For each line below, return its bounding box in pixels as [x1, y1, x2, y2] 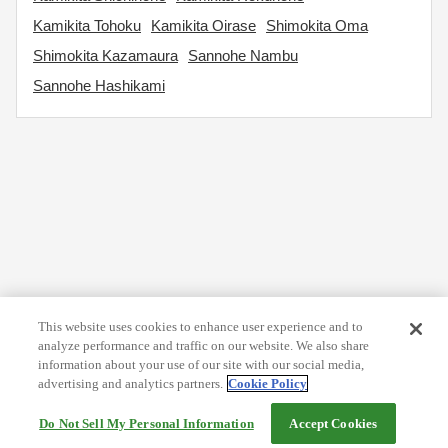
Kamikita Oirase [151, 17, 256, 34]
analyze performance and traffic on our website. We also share [38, 338, 370, 353]
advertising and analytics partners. [38, 376, 224, 391]
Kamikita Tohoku [33, 17, 141, 34]
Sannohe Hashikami [33, 77, 165, 94]
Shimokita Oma [266, 17, 368, 34]
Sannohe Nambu [188, 47, 298, 64]
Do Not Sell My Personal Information [39, 416, 254, 431]
